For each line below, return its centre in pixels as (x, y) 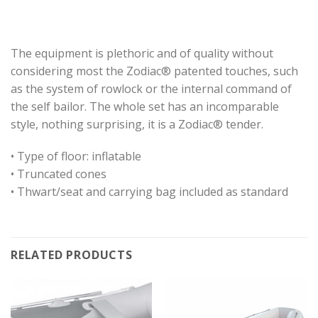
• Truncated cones (59, 174)
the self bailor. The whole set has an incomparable (145, 106)
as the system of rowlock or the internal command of (151, 88)
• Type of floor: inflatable (76, 157)
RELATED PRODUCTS (72, 255)
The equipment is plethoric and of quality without (142, 53)
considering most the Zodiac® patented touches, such (154, 71)
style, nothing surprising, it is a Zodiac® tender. (137, 124)
